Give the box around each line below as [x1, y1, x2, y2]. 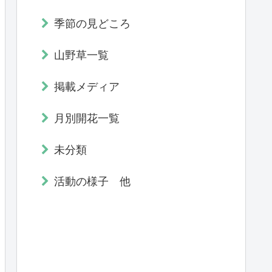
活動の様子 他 [54, 175, 131, 188]
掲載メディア [54, 81, 120, 93]
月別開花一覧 [54, 112, 120, 125]
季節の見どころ [54, 18, 131, 30]
